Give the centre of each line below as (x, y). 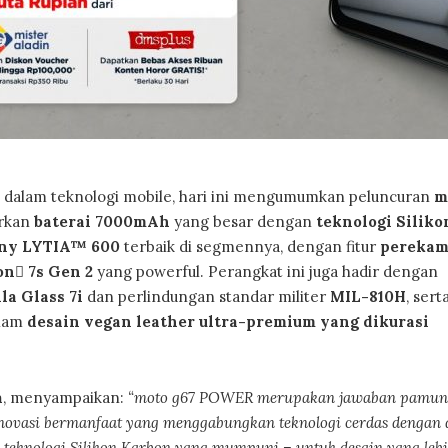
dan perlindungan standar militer (206, 296)
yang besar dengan (243, 221)
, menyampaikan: (65, 397)
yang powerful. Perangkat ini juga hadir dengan (265, 271)
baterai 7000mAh (102, 221)
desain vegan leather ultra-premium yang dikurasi (228, 321)
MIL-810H (368, 296)
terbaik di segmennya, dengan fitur (252, 246)
